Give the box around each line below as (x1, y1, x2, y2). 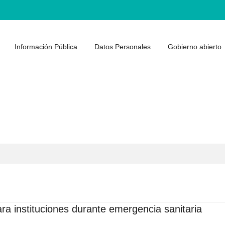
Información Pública (15, 43, 77, 51)
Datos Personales (94, 43, 151, 51)
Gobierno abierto (168, 43, 221, 51)
